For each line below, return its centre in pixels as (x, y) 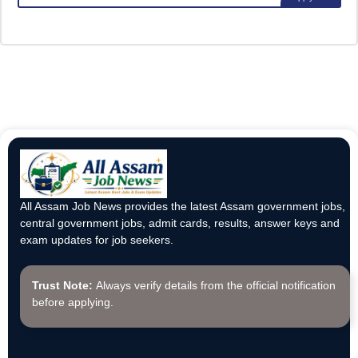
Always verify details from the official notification (214, 286)
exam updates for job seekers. (97, 240)
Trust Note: (62, 286)
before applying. (73, 302)
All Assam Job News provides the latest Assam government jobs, (183, 207)
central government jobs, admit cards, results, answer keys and (180, 223)
